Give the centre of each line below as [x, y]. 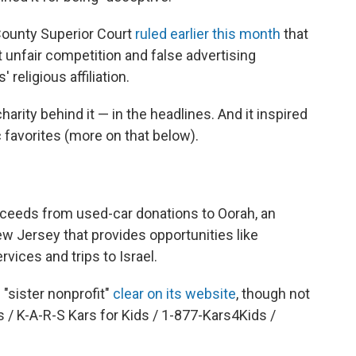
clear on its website [174, 293]
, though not [273, 293]
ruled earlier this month [208, 33]
